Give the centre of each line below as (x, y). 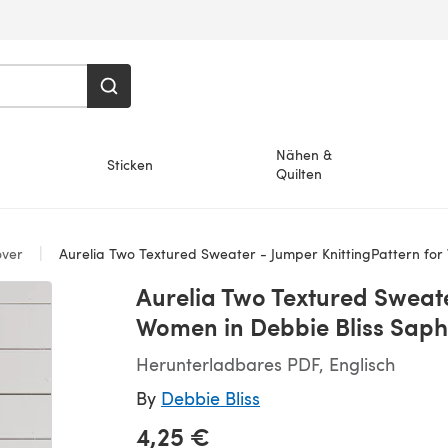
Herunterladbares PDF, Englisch (265, 363)
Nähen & (304, 154)
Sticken (129, 164)
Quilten (299, 173)
